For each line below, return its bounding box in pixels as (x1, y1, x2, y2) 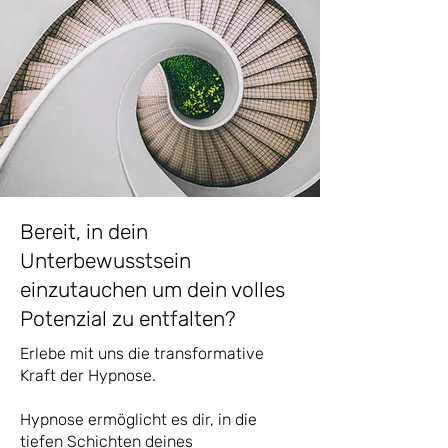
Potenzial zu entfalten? (20, 306, 236, 331)
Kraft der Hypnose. (20, 366, 156, 385)
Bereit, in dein (20, 219, 148, 244)
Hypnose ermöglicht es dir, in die (20, 410, 257, 429)
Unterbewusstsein (20, 248, 191, 273)
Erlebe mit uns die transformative (20, 344, 264, 363)
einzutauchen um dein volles (20, 277, 285, 302)
